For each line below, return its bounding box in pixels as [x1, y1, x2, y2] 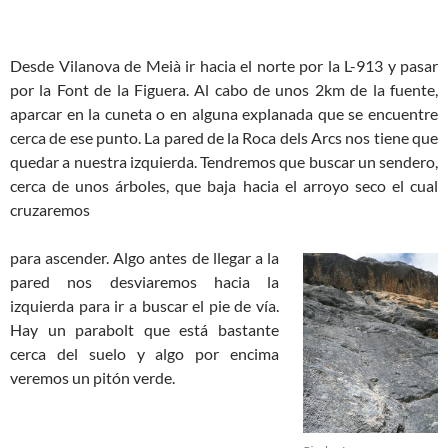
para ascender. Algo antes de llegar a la [10, 248, 279, 267]
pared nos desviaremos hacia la [10, 272, 279, 291]
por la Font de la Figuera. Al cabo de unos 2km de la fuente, [10, 80, 438, 99]
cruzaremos [10, 200, 90, 219]
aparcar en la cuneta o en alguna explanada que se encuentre [10, 104, 438, 123]
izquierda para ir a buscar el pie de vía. [10, 296, 279, 315]
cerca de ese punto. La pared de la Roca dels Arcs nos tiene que [10, 128, 438, 147]
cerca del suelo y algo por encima [10, 344, 279, 363]
